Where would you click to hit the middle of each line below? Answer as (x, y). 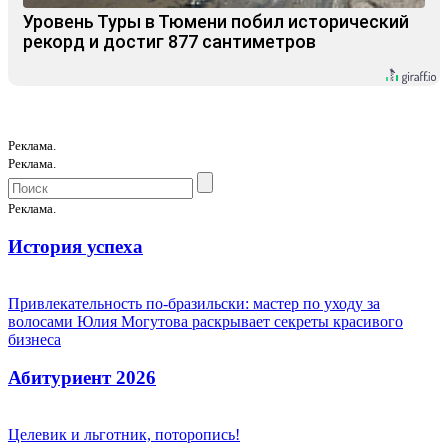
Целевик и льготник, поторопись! (124, 435)
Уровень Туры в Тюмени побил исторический (216, 22)
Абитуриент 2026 (82, 378)
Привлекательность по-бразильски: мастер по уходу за (194, 303)
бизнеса (34, 339)
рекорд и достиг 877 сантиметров (169, 42)
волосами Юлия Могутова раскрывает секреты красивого (205, 321)
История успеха (75, 247)
